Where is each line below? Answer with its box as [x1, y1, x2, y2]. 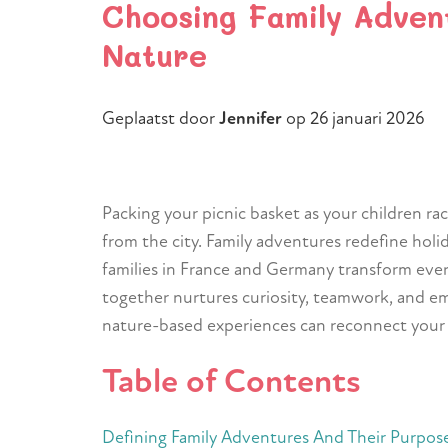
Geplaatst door [102, 107, 219, 130]
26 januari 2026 [310, 107, 424, 130]
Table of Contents [102, 360, 361, 403]
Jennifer [219, 107, 286, 130]
